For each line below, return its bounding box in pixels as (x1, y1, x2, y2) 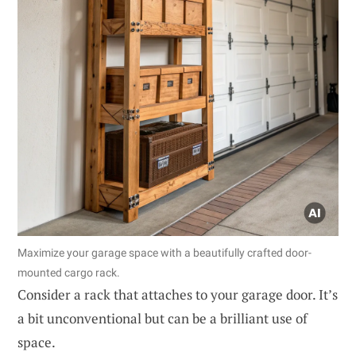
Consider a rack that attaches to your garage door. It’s (17, 285, 338, 304)
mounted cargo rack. (17, 266, 120, 280)
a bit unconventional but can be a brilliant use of (17, 309, 308, 328)
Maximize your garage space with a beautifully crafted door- (17, 246, 311, 260)
